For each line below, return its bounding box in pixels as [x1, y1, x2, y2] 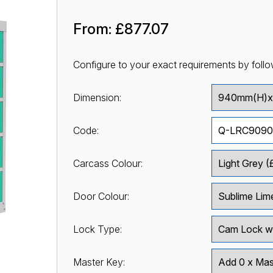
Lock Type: [73, 223, 122, 236]
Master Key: [73, 256, 125, 269]
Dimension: [73, 91, 121, 104]
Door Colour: [73, 190, 129, 203]
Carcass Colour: [73, 157, 143, 170]
